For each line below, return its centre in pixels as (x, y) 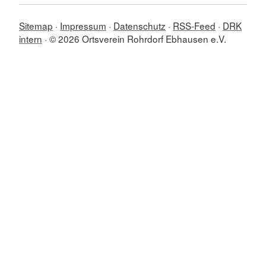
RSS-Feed (194, 26)
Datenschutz (140, 26)
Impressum (83, 26)
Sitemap (36, 26)
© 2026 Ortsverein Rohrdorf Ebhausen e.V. (138, 39)
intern (31, 39)
